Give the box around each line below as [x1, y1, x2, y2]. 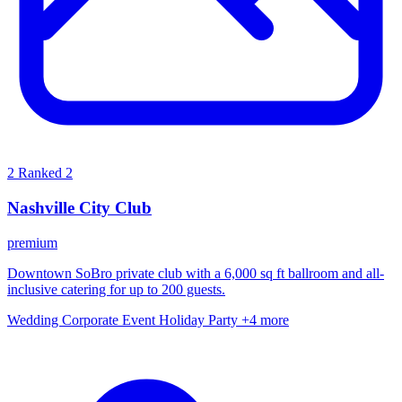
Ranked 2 [18, 165, 73, 181]
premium [7, 234, 57, 250]
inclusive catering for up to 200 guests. [7, 281, 225, 297]
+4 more [241, 311, 289, 328]
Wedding [7, 311, 62, 328]
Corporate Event [62, 311, 159, 328]
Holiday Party [159, 311, 241, 328]
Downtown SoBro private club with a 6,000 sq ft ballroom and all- [7, 265, 384, 281]
